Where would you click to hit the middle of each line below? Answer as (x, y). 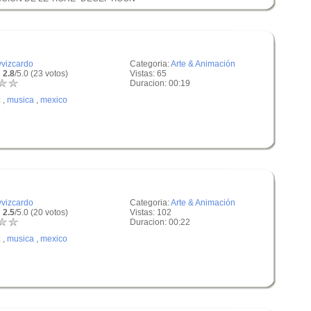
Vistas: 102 (151, 212)
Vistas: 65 (148, 74)
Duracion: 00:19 (160, 83)
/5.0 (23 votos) (41, 74)
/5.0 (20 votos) (41, 212)
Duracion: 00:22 (160, 222)
